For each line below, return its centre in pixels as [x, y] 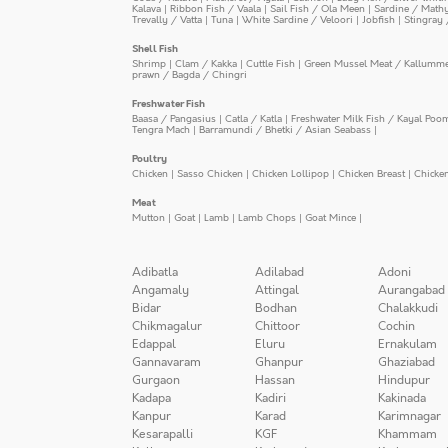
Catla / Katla [253, 118]
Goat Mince [330, 217]
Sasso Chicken [210, 173]
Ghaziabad [406, 361]
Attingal [277, 289]
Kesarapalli [162, 433]
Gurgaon [156, 379]
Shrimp [149, 63]
